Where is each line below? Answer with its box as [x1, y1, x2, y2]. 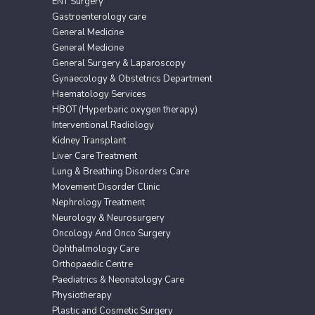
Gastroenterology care [52, 10, 146, 23]
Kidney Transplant [52, 134, 126, 147]
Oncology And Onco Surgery [52, 226, 171, 240]
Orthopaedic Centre [52, 257, 133, 271]
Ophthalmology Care [52, 242, 139, 255]
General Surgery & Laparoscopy [52, 56, 186, 70]
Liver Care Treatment [52, 149, 137, 162]
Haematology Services [52, 87, 146, 101]
